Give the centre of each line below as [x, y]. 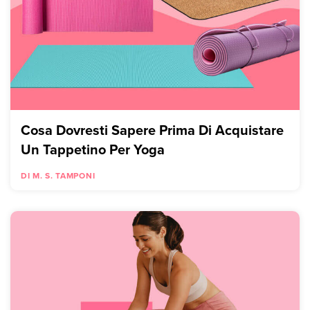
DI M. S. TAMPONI [58, 176]
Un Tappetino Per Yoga [93, 149]
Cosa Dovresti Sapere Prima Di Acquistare [152, 130]
